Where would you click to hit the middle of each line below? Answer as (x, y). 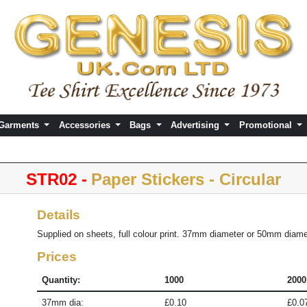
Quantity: (61, 280)
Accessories (86, 125)
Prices (57, 257)
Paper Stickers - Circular (186, 179)
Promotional (267, 125)
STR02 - (57, 179)
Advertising (196, 125)
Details (59, 215)
